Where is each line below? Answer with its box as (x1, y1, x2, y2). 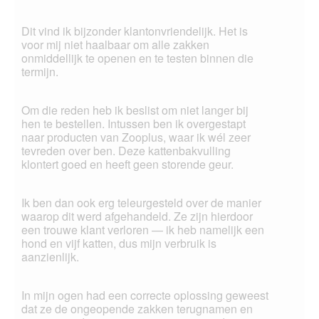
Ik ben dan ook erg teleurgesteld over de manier (21, 194, 261, 211)
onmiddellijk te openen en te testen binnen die (21, 50, 253, 67)
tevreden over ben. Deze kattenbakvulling (21, 142, 231, 159)
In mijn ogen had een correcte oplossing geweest (21, 287, 268, 304)
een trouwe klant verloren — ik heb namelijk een (21, 221, 264, 239)
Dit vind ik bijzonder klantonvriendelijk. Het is (21, 23, 248, 40)
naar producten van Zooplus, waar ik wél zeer (21, 129, 251, 146)
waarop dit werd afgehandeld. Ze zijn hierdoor (21, 208, 253, 225)
